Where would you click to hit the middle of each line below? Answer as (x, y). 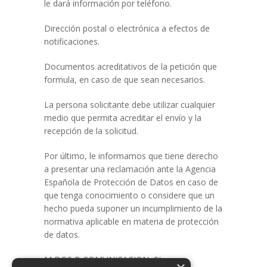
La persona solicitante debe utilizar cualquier (130, 105)
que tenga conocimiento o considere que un (129, 195)
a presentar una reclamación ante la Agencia (130, 169)
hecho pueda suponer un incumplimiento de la (133, 208)
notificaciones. (72, 41)
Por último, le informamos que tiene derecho (131, 156)
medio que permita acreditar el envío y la (123, 118)
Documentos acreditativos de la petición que (131, 66)
